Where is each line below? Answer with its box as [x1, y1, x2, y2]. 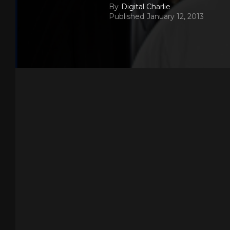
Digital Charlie [121, 2, 170, 11]
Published [109, 12, 144, 21]
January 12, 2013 [147, 12, 204, 21]
